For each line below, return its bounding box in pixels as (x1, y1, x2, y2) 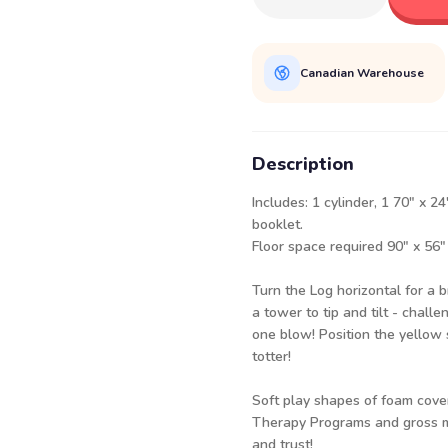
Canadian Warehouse (300, 64, 424, 81)
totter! (252, 347, 291, 366)
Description (252, 152, 354, 176)
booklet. (252, 215, 303, 234)
